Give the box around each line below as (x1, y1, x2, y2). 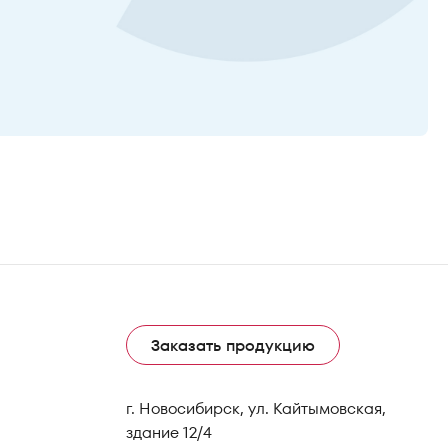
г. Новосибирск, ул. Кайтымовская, (125, 397, 386, 420)
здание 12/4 (125, 421, 212, 444)
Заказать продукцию (150, 334, 315, 357)
